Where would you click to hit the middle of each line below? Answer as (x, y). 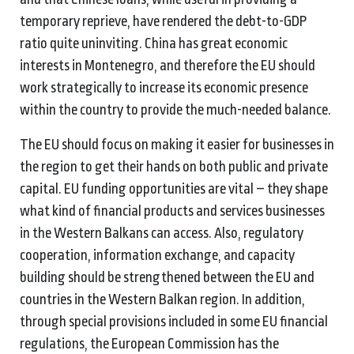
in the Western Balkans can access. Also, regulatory (162, 233)
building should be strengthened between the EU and (167, 277)
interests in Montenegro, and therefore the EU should (168, 65)
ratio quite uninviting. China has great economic (154, 43)
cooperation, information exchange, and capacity (157, 255)
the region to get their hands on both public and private (174, 166)
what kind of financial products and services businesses (172, 211)
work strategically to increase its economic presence (164, 87)
